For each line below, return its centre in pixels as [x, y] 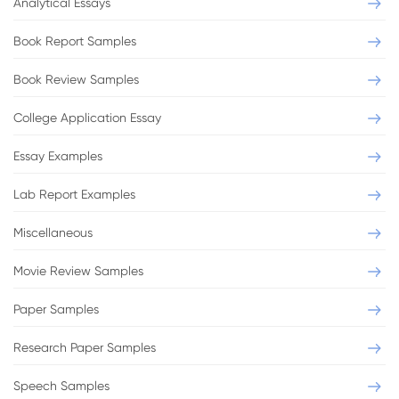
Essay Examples [58, 156]
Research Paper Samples [85, 347]
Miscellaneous [53, 232]
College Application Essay [87, 118]
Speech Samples [61, 386]
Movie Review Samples [78, 271]
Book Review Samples [76, 79]
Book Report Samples [75, 41]
